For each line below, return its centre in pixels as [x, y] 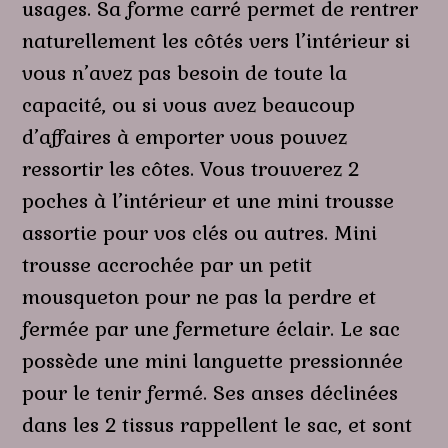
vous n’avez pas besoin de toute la [185, 72]
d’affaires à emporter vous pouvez [185, 136]
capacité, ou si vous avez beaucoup [189, 104]
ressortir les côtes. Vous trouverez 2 [191, 168]
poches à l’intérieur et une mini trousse [208, 200]
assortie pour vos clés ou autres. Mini [200, 232]
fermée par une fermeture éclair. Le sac [211, 328]
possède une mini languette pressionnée [213, 360]
